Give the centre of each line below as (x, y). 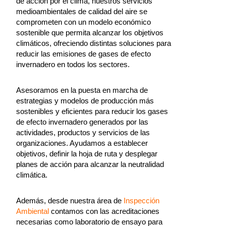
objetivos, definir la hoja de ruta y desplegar (87, 154)
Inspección (142, 201)
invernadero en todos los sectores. (73, 64)
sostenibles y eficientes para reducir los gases (92, 111)
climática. (33, 175)
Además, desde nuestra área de (70, 201)
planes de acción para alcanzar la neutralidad (90, 164)
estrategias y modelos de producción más (85, 101)
